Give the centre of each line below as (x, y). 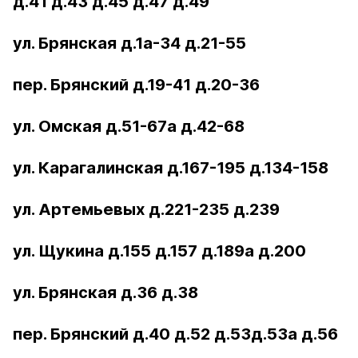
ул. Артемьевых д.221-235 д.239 (146, 209)
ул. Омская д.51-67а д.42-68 (129, 126)
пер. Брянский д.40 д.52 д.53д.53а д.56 (175, 334)
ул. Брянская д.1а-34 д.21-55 (129, 43)
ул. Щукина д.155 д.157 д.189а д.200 (159, 251)
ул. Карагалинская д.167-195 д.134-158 (171, 168)
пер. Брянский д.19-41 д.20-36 (136, 85)
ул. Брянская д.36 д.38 (105, 292)
